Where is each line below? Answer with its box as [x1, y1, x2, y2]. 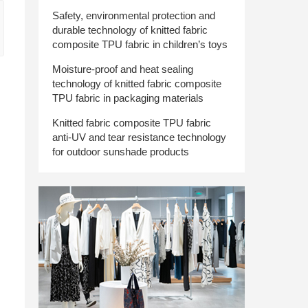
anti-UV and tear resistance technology [52, 131, 226, 143]
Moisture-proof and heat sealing [52, 63, 193, 75]
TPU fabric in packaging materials [52, 92, 203, 104]
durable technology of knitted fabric [52, 24, 208, 36]
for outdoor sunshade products [52, 146, 189, 157]
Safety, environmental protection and [52, 10, 215, 21]
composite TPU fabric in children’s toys [52, 38, 228, 50]
